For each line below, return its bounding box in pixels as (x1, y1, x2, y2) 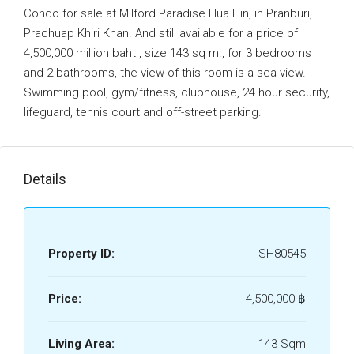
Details (24, 171, 66, 187)
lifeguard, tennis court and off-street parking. (24, 105, 262, 119)
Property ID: (48, 247, 115, 261)
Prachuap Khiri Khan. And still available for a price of (24, 26, 298, 40)
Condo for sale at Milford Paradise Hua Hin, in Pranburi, (24, 6, 312, 21)
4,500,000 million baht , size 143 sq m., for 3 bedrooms (24, 46, 311, 60)
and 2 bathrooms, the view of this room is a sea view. (24, 66, 306, 80)
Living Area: (48, 337, 115, 351)
